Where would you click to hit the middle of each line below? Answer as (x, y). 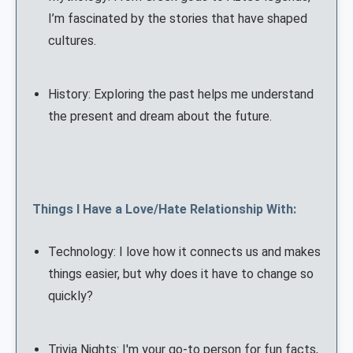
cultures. (72, 41)
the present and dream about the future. (160, 117)
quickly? (71, 296)
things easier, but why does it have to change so (181, 274)
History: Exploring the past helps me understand (181, 95)
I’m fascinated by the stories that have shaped (178, 19)
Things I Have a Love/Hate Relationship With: (164, 210)
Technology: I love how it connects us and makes (184, 252)
